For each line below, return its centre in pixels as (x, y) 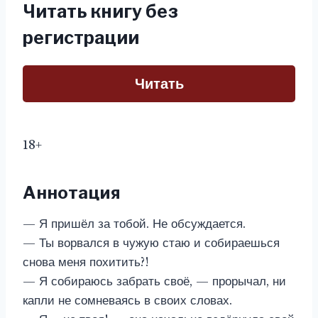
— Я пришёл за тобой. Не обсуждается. (134, 224)
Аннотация (72, 193)
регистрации (81, 38)
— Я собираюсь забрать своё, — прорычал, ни (154, 281)
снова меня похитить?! (86, 262)
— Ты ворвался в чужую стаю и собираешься (151, 243)
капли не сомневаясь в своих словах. (127, 301)
